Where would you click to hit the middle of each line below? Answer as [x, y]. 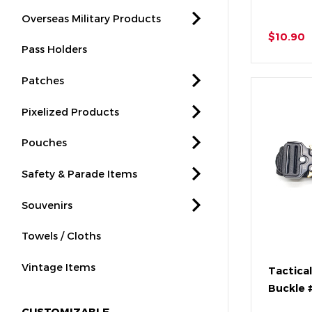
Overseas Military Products [92, 18]
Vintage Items [59, 267]
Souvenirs [47, 204]
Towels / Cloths [62, 236]
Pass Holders [55, 49]
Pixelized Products [71, 111]
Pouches [45, 142]
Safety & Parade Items [80, 174]
